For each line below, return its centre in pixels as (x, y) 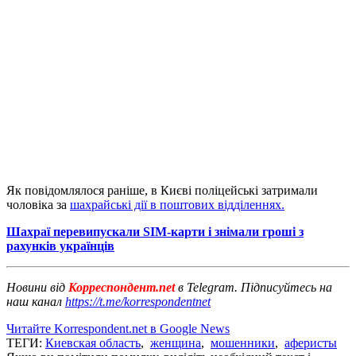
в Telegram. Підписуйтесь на (255, 287)
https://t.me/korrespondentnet (138, 301)
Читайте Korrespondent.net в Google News (118, 328)
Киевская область (93, 342)
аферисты (311, 342)
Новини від (36, 287)
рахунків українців (60, 246)
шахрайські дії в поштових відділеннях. (177, 204)
